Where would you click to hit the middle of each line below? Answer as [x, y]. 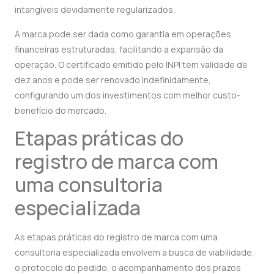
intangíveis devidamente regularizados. [95, 10]
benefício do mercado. [61, 110]
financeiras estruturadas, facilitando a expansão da [119, 49]
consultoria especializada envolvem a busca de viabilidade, [135, 253]
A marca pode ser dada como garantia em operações [123, 34]
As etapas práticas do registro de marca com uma [116, 237]
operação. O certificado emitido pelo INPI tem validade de [131, 64]
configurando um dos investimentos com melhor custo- [128, 95]
